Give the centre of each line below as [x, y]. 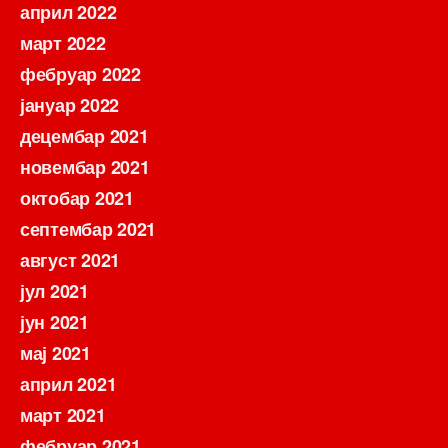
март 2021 [63, 414]
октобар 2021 [77, 197]
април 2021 [68, 383]
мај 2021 [55, 352]
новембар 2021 [85, 166]
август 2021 [70, 259]
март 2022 [63, 42]
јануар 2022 [70, 104]
